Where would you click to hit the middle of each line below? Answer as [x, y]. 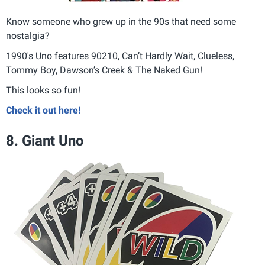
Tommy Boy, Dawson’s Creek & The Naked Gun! [104, 70]
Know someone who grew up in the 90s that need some [121, 22]
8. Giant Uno [45, 141]
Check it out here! [43, 110]
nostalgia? [28, 36]
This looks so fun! [43, 90]
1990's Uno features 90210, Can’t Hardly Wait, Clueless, [120, 56]
